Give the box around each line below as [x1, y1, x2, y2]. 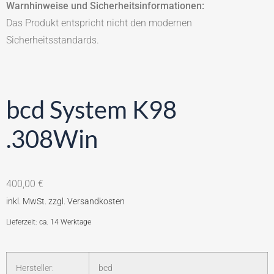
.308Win [6, 124, 98, 154]
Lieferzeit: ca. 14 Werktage [6, 217, 91, 226]
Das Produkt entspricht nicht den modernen [6, 17, 192, 29]
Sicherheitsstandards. [6, 34, 99, 46]
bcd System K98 [6, 94, 177, 124]
